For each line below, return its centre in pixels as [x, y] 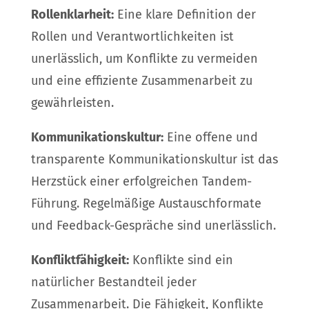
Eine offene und [210, 138]
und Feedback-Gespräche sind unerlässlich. [153, 226]
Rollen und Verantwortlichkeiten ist [132, 37]
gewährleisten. [72, 103]
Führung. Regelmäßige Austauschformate [146, 204]
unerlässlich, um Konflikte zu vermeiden [144, 59]
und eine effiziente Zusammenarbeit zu [141, 81]
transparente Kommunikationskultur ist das [154, 160]
